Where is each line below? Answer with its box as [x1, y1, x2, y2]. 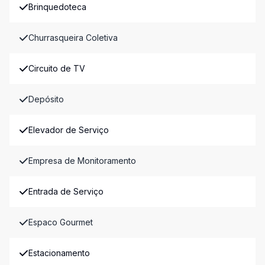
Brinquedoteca [28, 2, 86, 12]
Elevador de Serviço [28, 125, 109, 135]
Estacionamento [28, 248, 90, 258]
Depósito [28, 94, 64, 104]
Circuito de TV [28, 63, 85, 73]
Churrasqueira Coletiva [28, 33, 118, 43]
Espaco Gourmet [28, 217, 93, 227]
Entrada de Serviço [28, 186, 104, 196]
